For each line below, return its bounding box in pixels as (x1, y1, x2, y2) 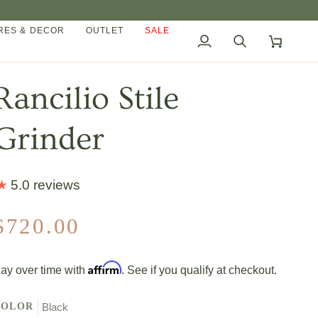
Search (232, 42, 276, 57)
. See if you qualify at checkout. (121, 264, 277, 276)
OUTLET (85, 26, 124, 35)
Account (197, 62, 247, 77)
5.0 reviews (10, 177, 80, 192)
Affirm (87, 261, 121, 275)
